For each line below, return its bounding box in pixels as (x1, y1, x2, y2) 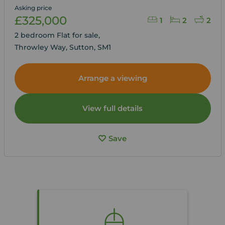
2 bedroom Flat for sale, (14, 31, 102, 40)
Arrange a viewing (78, 73, 147, 83)
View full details (82, 103, 143, 114)
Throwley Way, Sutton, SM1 (14, 43, 111, 52)
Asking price (14, 4, 52, 12)
